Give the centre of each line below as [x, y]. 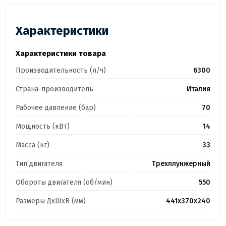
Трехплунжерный [181, 164]
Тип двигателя [39, 164]
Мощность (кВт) [43, 127]
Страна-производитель [54, 89]
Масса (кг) [33, 145]
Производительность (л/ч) [61, 71]
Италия [199, 89]
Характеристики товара [61, 54]
